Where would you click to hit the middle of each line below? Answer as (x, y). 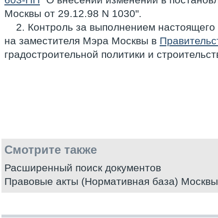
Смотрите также (51, 150)
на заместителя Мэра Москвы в (82, 41)
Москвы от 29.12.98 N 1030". (73, 13)
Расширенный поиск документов (83, 168)
